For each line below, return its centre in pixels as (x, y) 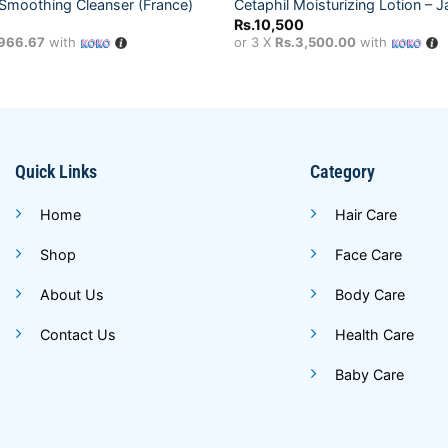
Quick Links (55, 172)
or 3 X (254, 41)
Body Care (370, 295)
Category (343, 172)
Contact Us (77, 335)
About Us (71, 295)
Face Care (369, 255)
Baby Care (370, 375)
